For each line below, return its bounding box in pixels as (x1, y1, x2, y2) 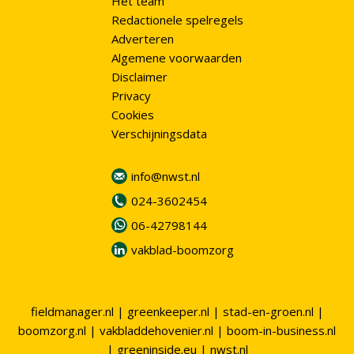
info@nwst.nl (130, 168, 200, 185)
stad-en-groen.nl (222, 303, 314, 319)
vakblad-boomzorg (130, 242, 234, 258)
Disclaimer (111, 69, 168, 85)
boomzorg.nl (18, 322, 86, 338)
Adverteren (111, 31, 174, 47)
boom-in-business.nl (227, 322, 336, 338)
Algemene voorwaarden (111, 50, 242, 66)
